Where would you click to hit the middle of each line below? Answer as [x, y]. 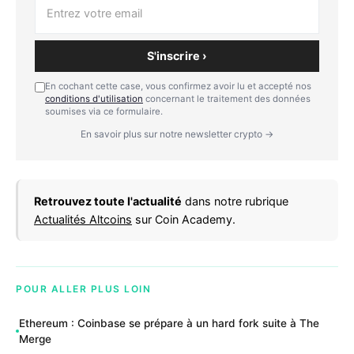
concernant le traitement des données [227, 98]
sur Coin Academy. [184, 219]
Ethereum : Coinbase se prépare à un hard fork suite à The [169, 324]
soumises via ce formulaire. [104, 111]
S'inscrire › [177, 55]
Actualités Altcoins [83, 219]
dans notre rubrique [235, 201]
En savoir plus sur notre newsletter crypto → [177, 134]
